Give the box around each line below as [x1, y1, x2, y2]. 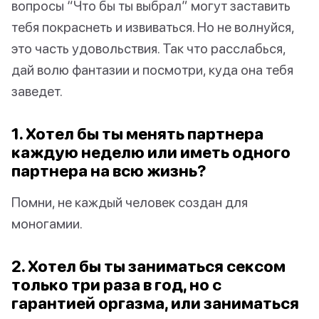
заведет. [11, 83, 63, 100]
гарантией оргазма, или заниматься [11, 293, 299, 313]
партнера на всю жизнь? [11, 161, 206, 181]
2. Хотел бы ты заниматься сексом [11, 256, 286, 276]
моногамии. [11, 215, 83, 232]
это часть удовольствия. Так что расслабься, [11, 40, 286, 57]
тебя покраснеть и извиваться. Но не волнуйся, [11, 19, 294, 36]
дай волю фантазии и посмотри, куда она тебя [11, 61, 293, 78]
